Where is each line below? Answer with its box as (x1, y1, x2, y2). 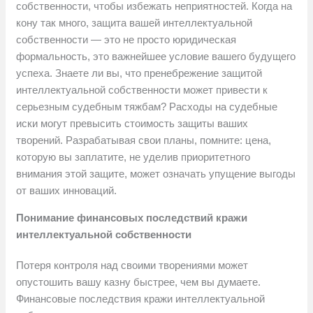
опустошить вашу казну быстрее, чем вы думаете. (16, 276, 261, 289)
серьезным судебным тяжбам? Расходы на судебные (16, 101, 278, 113)
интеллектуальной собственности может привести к (16, 84, 268, 96)
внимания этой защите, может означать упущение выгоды (16, 168, 296, 180)
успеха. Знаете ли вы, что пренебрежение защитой (16, 67, 263, 80)
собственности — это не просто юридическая (16, 34, 237, 46)
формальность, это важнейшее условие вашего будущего (16, 50, 296, 63)
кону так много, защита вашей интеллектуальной (16, 17, 253, 29)
